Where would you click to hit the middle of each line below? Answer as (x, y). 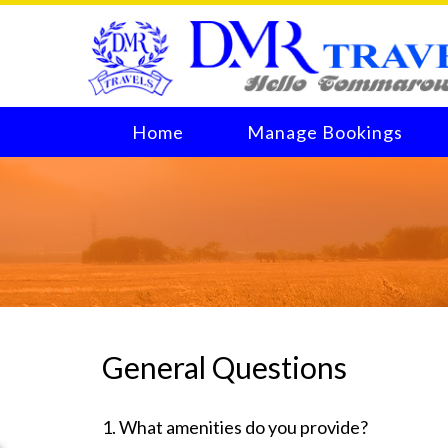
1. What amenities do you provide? (235, 427)
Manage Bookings (325, 132)
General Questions (224, 367)
